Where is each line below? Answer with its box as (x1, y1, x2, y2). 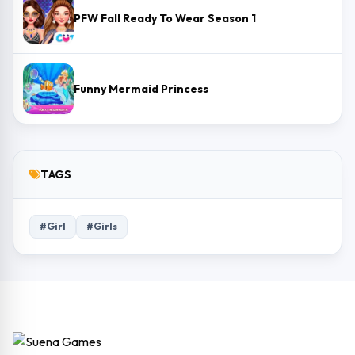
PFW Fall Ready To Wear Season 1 (74, 11, 256, 25)
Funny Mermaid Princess (74, 82, 208, 96)
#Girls (86, 220, 117, 232)
